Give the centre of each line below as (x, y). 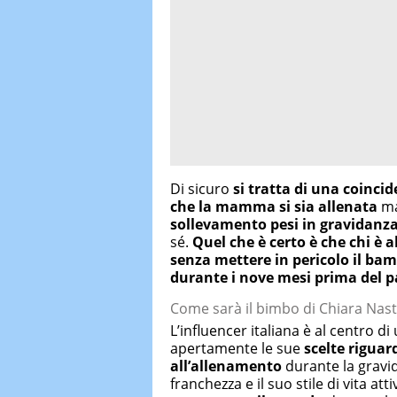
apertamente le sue (237, 349)
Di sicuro (202, 189)
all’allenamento (226, 366)
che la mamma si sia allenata (274, 207)
